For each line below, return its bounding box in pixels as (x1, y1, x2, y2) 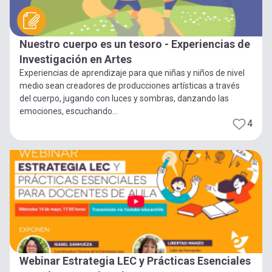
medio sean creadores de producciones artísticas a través (19, 80, 240, 90)
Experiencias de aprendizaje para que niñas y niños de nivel (19, 67, 245, 78)
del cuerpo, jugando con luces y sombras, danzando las (19, 93, 229, 103)
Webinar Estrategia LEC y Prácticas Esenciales (19, 254, 251, 268)
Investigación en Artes (19, 52, 132, 66)
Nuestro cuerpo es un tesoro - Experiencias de (19, 37, 250, 50)
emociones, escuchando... (19, 106, 118, 116)
